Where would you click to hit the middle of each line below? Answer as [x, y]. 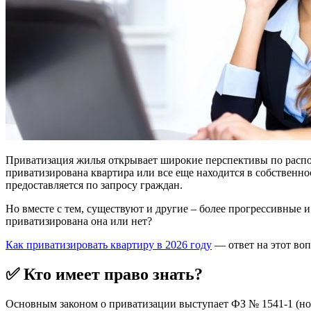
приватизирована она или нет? [79, 221]
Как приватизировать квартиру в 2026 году [109, 244]
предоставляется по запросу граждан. [94, 185]
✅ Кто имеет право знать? [104, 274]
